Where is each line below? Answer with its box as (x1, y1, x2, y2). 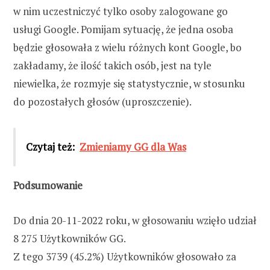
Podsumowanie (13, 178, 83, 192)
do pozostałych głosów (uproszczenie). (13, 94, 192, 108)
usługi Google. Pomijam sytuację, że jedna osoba (13, 22, 233, 36)
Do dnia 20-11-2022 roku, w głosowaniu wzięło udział (13, 213, 257, 227)
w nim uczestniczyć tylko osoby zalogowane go (13, 4, 228, 18)
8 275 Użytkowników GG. (13, 231, 126, 245)
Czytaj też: (26, 139, 75, 154)
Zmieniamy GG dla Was (80, 139, 186, 154)
